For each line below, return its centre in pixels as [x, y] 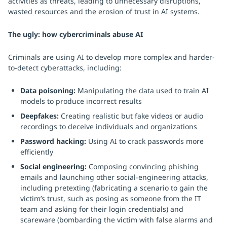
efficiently [37, 152]
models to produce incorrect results [81, 101]
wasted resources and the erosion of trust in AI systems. [104, 11]
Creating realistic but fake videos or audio [132, 116]
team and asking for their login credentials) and [102, 209]
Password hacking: [54, 141]
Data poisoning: [48, 90]
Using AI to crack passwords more [146, 141]
